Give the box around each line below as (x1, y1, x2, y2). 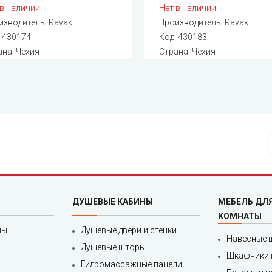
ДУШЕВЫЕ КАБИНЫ (72, 197, 153, 207)
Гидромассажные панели (81, 259, 182, 270)
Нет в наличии (159, 3, 217, 13)
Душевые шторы (81, 242, 146, 253)
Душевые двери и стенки (81, 225, 177, 236)
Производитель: (159, 18, 225, 28)
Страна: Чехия (159, 47, 216, 57)
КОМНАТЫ (218, 211, 262, 222)
